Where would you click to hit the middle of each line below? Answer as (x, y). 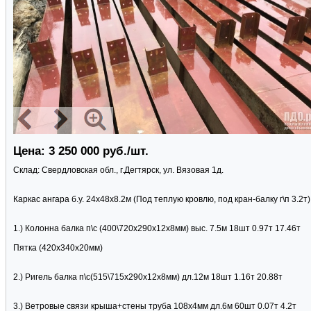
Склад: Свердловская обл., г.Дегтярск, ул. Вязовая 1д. (118, 170)
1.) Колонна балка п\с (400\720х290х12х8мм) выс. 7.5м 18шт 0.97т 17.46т (157, 229)
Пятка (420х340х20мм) (58, 248)
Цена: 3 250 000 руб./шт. (81, 151)
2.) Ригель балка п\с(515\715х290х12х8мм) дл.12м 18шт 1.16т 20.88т (148, 277)
